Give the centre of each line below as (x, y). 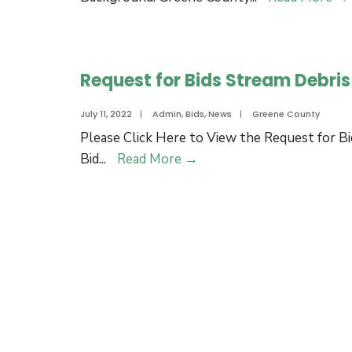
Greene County (286, 114)
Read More (151, 159)
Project (219, 286)
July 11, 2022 (106, 114)
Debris (217, 243)
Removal (224, 264)
